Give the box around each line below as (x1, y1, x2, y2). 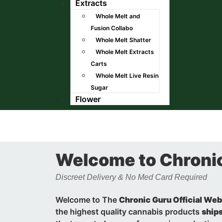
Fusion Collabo (91, 24, 133, 32)
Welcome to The (55, 195, 119, 205)
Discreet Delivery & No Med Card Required (55, 173, 207, 181)
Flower (75, 94, 101, 104)
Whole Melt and (96, 12, 140, 20)
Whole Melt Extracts (96, 48, 154, 55)
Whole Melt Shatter (96, 36, 151, 44)
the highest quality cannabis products (55, 207, 202, 217)
